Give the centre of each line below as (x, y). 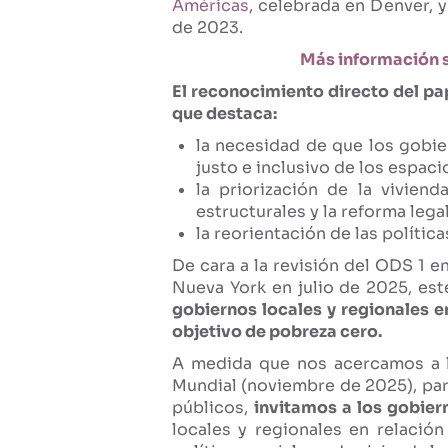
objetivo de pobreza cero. (278, 332)
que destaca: (224, 114)
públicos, (213, 408)
